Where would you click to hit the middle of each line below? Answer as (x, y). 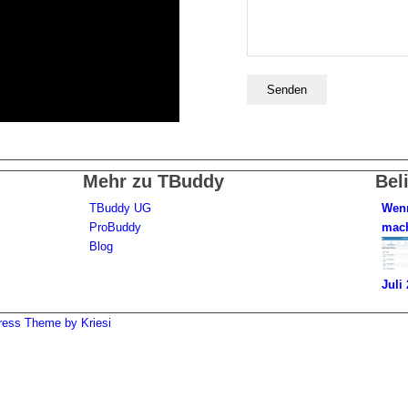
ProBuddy (115, 228)
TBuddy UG (120, 209)
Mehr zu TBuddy (153, 182)
